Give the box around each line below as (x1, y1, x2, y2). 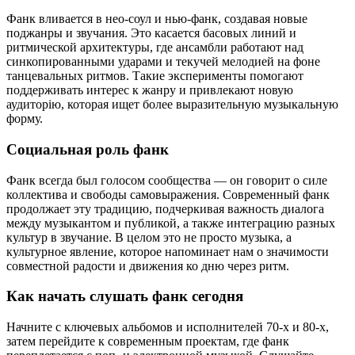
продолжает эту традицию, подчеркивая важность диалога (6, 201, 324, 216)
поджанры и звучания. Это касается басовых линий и (6, 26, 296, 40)
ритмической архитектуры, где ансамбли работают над (6, 40, 303, 55)
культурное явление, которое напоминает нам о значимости (6, 244, 329, 258)
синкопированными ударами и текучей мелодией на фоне (6, 55, 320, 69)
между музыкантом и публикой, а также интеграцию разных (6, 216, 335, 230)
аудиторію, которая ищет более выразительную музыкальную (6, 97, 338, 112)
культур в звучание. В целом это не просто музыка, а (6, 230, 292, 244)
